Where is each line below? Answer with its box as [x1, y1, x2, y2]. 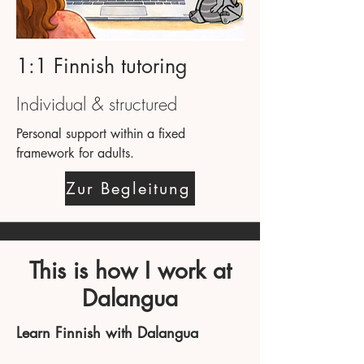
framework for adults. [16, 144, 134, 162]
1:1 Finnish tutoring [16, 52, 188, 79]
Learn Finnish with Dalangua [16, 322, 198, 342]
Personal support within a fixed [16, 124, 185, 142]
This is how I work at [28, 255, 232, 285]
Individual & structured [16, 91, 177, 116]
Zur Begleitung [66, 177, 191, 199]
